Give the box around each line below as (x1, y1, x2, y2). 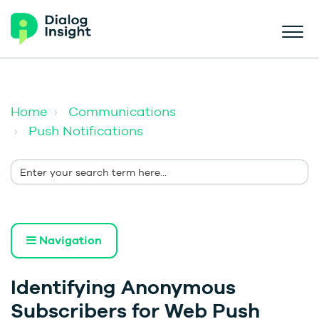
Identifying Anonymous (11, 276, 236, 299)
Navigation (36, 234, 102, 248)
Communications (68, 104, 176, 119)
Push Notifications (28, 123, 143, 138)
